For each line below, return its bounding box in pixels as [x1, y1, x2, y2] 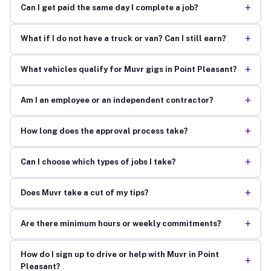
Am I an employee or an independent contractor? [20, 96, 214, 105]
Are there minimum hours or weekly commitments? [20, 219, 221, 229]
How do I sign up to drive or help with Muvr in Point [20, 250, 219, 260]
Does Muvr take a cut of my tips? [20, 188, 149, 198]
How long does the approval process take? [20, 126, 188, 136]
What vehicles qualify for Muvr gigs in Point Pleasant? [20, 65, 237, 74]
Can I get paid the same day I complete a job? [20, 3, 198, 13]
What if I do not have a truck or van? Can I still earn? [20, 34, 226, 44]
